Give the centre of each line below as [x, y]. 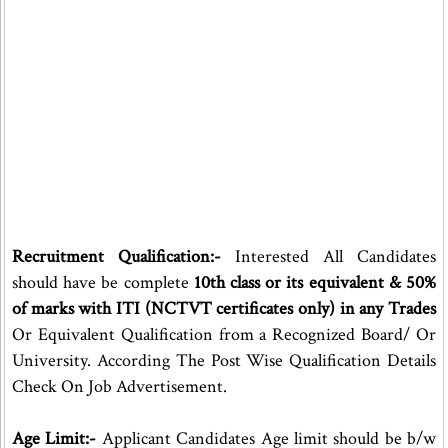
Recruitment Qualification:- [117, 256]
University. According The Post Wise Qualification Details [224, 360]
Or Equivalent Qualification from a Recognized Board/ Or [224, 334]
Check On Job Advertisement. [119, 386]
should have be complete [103, 282]
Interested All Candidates [329, 256]
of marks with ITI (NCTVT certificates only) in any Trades [224, 308]
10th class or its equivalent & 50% [315, 282]
